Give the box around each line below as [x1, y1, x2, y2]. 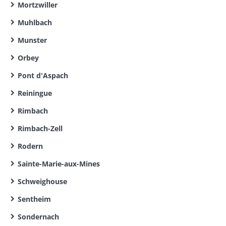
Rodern [18, 141, 43, 151]
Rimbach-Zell [18, 124, 63, 133]
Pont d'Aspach [18, 71, 68, 80]
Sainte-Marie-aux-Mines [18, 159, 100, 168]
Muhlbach [18, 18, 52, 27]
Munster [18, 35, 47, 45]
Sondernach [18, 212, 59, 221]
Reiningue [18, 88, 52, 98]
